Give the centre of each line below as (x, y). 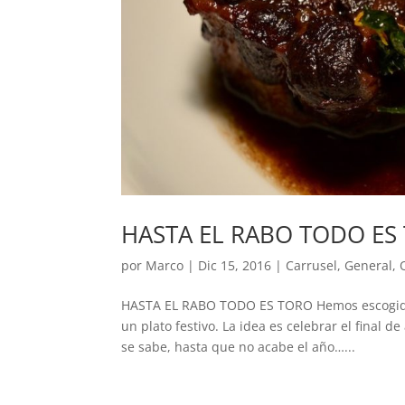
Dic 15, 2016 (235, 265)
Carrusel (312, 265)
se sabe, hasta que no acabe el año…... (239, 346)
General (369, 265)
